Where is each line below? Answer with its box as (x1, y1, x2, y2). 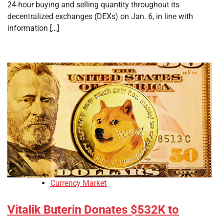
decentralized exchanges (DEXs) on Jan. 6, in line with (7, 12, 193, 21)
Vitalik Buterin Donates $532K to (7, 203, 179, 217)
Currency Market (50, 178, 107, 188)
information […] (7, 23, 59, 33)
